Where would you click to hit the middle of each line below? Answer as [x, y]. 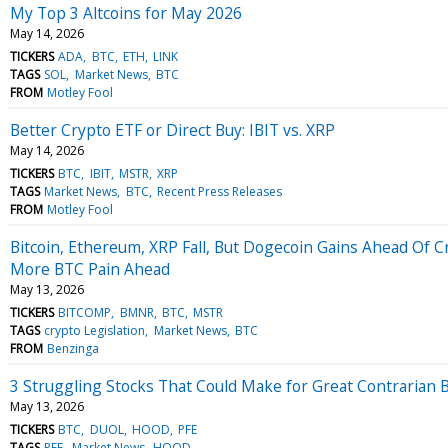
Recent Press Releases [219, 191]
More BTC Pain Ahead [90, 268]
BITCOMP [85, 312]
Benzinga [73, 348]
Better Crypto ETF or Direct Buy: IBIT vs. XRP [172, 129]
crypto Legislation [95, 330]
